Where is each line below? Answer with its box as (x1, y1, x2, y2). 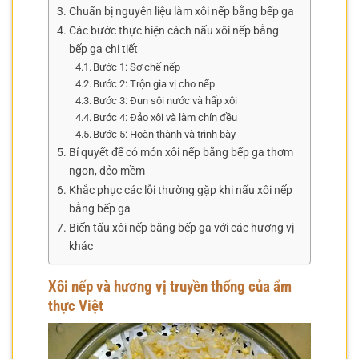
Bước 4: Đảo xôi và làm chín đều (93, 111, 238, 123)
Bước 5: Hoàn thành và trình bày (93, 127, 236, 140)
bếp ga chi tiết (68, 42, 138, 56)
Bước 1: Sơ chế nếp (93, 60, 181, 73)
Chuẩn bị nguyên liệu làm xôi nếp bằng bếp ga (68, 4, 294, 18)
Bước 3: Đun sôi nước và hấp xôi (93, 94, 238, 107)
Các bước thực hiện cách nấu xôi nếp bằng (68, 23, 279, 38)
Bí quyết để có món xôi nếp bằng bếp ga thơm (68, 145, 293, 159)
